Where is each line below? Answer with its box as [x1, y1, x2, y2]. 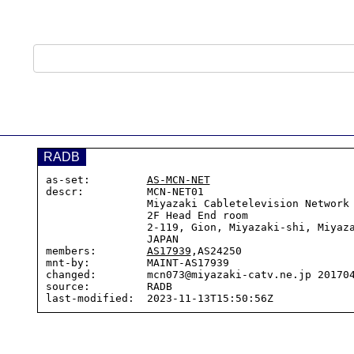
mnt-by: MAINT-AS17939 [45, 257, 229, 269]
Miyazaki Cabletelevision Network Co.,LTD [45, 198, 147, 209]
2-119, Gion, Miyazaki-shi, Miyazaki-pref [45, 221, 147, 233]
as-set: [45, 174, 147, 186]
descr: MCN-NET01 [45, 186, 204, 198]
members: [45, 245, 147, 257]
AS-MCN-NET [146, 174, 210, 186]
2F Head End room [45, 209, 147, 221]
